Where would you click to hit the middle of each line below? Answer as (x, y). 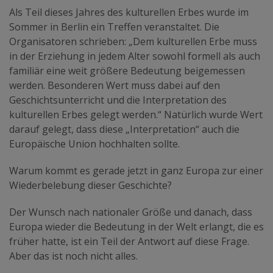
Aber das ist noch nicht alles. (73, 256)
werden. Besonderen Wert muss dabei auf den (115, 85)
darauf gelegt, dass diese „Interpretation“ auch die (124, 129)
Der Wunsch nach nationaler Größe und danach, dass (131, 212)
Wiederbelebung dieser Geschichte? (90, 185)
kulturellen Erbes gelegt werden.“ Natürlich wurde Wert (136, 114)
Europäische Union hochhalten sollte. (94, 144)
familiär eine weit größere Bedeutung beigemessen (127, 70)
